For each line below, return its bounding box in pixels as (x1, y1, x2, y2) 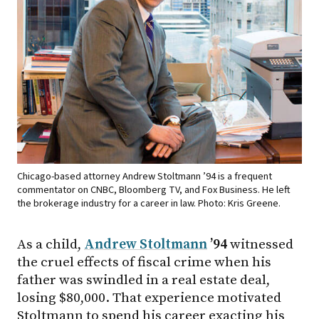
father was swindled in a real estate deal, (17, 271, 270, 288)
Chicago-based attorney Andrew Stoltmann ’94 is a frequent (17, 168, 272, 184)
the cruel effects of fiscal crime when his (17, 253, 271, 271)
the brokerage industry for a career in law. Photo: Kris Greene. (17, 195, 281, 211)
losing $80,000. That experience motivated (17, 288, 281, 306)
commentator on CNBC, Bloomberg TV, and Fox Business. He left (17, 182, 291, 197)
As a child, (17, 235, 84, 253)
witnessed (227, 235, 293, 253)
